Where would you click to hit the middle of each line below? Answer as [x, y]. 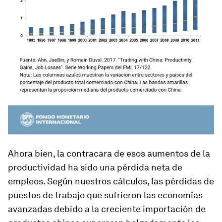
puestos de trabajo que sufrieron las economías [105, 195]
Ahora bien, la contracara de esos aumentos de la [109, 154]
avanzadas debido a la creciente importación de [107, 209]
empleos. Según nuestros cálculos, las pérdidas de [111, 181]
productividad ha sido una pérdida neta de [95, 167]
